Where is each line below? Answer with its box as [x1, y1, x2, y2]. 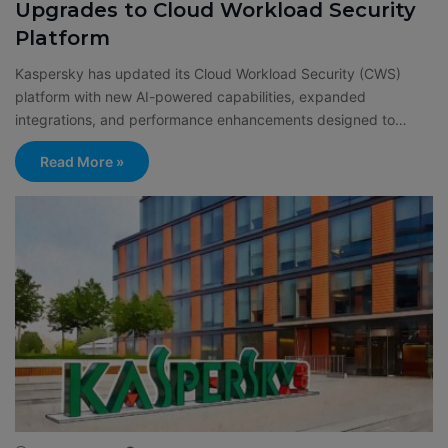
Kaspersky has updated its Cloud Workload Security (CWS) [15, 64, 401, 82]
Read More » [40, 152, 124, 170]
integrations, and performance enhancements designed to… [15, 110, 407, 128]
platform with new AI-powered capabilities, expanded [15, 87, 366, 105]
